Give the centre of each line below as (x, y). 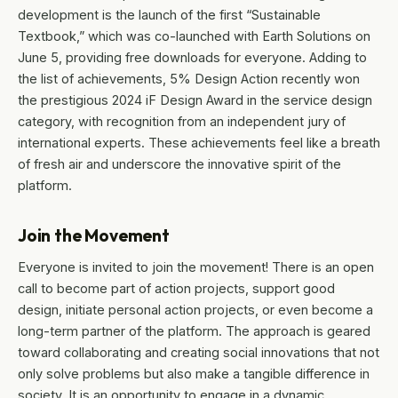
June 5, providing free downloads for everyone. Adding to (192, 58)
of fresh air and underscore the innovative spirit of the (179, 164)
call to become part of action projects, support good (176, 289)
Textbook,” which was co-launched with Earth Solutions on (194, 36)
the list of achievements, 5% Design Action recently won (189, 79)
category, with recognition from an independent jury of (182, 122)
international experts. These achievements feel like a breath (199, 143)
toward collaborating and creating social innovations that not (199, 353)
